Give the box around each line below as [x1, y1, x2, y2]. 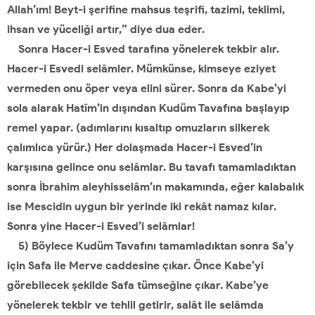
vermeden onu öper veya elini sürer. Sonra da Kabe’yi [7, 82, 286, 95]
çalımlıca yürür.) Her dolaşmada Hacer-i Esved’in [7, 141, 262, 154]
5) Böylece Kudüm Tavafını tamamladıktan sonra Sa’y [7, 239, 294, 252]
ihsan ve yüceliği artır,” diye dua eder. [7, 22, 205, 36]
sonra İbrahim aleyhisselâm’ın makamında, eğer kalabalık [7, 180, 304, 193]
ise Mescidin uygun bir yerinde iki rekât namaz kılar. [7, 200, 276, 213]
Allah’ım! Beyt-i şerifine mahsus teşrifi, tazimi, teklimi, [7, 3, 285, 16]
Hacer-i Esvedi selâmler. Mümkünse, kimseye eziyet [7, 62, 276, 75]
